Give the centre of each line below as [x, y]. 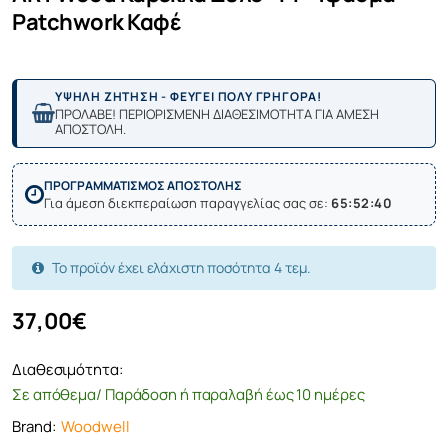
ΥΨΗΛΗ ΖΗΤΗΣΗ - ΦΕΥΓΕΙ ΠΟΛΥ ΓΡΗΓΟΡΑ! [188, 96]
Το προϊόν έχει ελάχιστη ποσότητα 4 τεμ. [180, 267]
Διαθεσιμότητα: [67, 369]
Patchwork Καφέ [96, 22]
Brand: [34, 426]
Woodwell [95, 426]
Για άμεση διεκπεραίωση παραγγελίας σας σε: [187, 203]
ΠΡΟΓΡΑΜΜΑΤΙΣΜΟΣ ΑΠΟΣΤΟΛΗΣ [143, 186]
